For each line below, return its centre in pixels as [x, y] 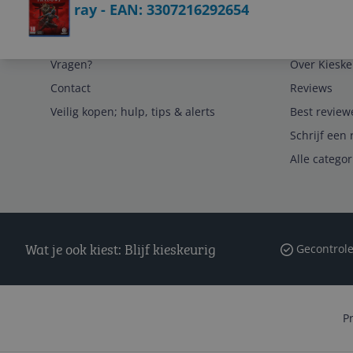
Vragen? [71, 64]
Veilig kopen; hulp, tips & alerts [133, 111]
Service [69, 41]
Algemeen [316, 41]
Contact [71, 88]
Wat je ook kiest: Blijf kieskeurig [121, 249]
